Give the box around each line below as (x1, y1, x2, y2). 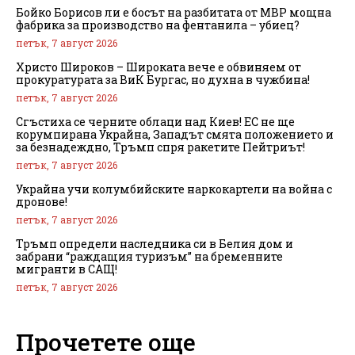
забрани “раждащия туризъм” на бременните (16, 249, 283, 265)
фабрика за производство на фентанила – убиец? (16, 17, 300, 33)
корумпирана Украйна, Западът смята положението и (16, 127, 334, 143)
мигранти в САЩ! (16, 261, 117, 277)
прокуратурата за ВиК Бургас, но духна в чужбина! (16, 72, 310, 88)
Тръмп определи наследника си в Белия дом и (16, 236, 293, 252)
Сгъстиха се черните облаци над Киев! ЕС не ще (16, 114, 295, 130)
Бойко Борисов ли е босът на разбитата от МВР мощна (16, 5, 331, 21)
